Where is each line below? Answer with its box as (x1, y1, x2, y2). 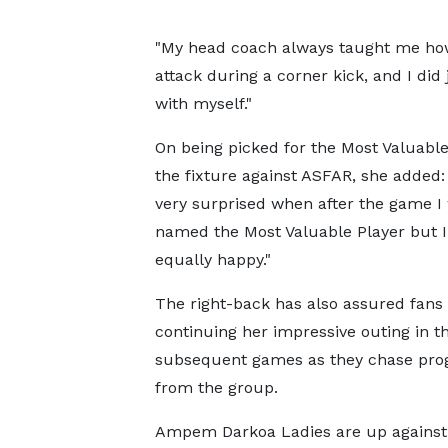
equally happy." (154, 250, 271, 269)
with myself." (154, 94, 252, 113)
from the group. (154, 378, 278, 397)
